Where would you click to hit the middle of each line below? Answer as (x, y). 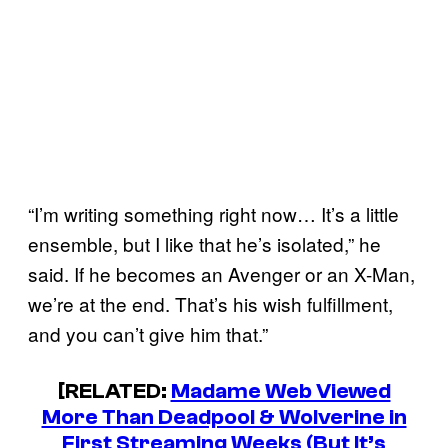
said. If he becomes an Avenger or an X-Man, (221, 273)
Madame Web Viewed (280, 391)
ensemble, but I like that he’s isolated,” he (204, 243)
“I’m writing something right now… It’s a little (213, 213)
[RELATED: (114, 391)
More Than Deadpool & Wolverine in (224, 417)
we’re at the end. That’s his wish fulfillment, (210, 303)
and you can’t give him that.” (148, 333)
